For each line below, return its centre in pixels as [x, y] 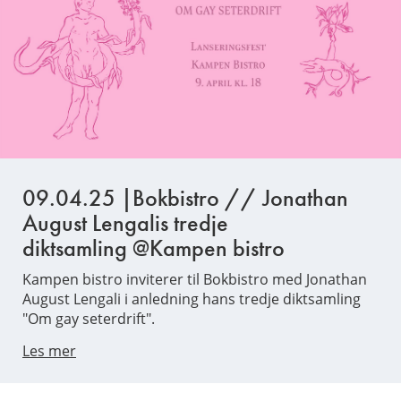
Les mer [49, 351]
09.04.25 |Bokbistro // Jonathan [185, 198]
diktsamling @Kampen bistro [154, 248]
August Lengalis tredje [125, 223]
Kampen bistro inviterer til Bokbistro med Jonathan [195, 280]
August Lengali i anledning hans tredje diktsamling [192, 299]
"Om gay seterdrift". [89, 319]
